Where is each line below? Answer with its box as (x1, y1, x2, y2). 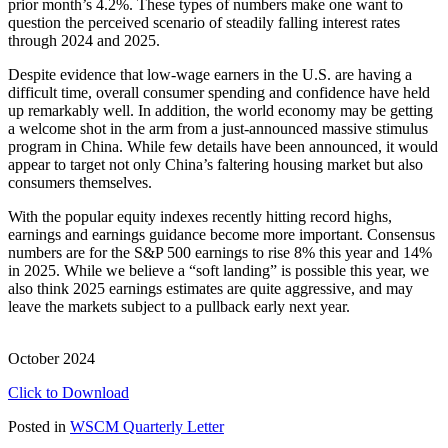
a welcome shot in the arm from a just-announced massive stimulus (8, 119, 428, 137)
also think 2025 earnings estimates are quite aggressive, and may (8, 279, 413, 297)
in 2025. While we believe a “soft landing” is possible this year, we (8, 261, 429, 279)
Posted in (8, 417, 70, 435)
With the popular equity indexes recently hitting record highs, (8, 207, 392, 225)
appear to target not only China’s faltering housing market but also (8, 155, 423, 173)
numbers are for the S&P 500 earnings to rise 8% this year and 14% (8, 243, 432, 261)
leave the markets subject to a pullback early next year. (8, 297, 354, 315)
